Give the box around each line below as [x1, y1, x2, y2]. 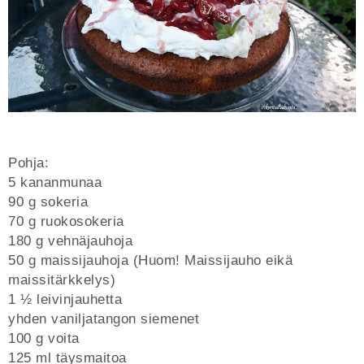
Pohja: [8, 154, 49, 171]
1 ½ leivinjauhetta [8, 291, 122, 307]
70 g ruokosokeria [8, 213, 124, 229]
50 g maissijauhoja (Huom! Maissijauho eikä [8, 252, 292, 268]
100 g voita [8, 330, 80, 346]
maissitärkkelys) [8, 271, 115, 288]
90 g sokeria [8, 193, 88, 210]
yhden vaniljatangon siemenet [8, 310, 199, 327]
